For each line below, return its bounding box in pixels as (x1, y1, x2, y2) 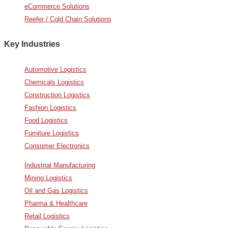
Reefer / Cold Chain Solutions (24, 15, 111, 23)
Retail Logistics (24, 212, 70, 220)
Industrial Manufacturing (24, 161, 95, 169)
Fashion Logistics (24, 103, 76, 111)
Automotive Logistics (24, 65, 87, 73)
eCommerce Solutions (24, 2, 90, 10)
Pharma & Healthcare (24, 199, 88, 207)
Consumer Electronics (24, 141, 90, 150)
